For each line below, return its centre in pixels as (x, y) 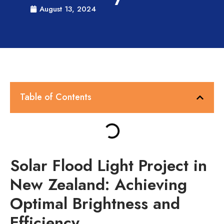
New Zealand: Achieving (98, 185)
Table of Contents (56, 97)
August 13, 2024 (67, 9)
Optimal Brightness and (95, 204)
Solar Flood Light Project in (108, 166)
